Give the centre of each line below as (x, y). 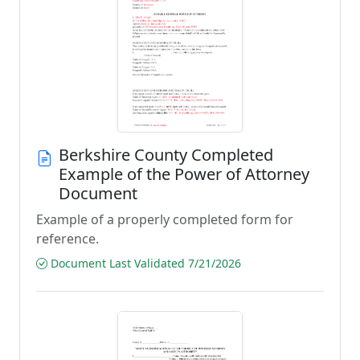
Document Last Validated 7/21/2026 (144, 263)
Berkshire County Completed (166, 155)
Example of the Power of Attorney (184, 174)
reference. (67, 239)
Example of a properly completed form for (165, 219)
